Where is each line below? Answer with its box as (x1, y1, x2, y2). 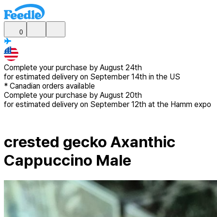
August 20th (100, 91, 142, 100)
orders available (40, 81, 95, 91)
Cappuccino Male (4, 151, 131, 170)
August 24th (100, 63, 142, 72)
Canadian (10, 81, 40, 91)
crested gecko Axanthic (4, 133, 175, 152)
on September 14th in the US (80, 72, 180, 81)
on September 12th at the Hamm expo (80, 100, 211, 109)
